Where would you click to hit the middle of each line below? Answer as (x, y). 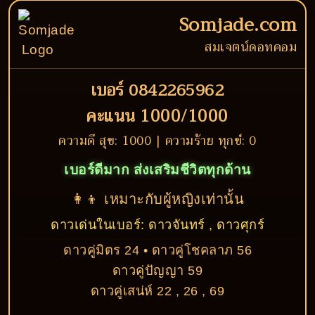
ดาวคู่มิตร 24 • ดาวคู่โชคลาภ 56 (157, 250)
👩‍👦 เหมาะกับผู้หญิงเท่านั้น (157, 199)
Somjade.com (238, 25)
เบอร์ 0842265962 (157, 90)
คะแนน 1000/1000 (157, 116)
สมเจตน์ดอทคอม (251, 47)
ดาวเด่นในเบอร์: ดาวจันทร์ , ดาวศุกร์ (157, 225)
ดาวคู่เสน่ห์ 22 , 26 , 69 (157, 291)
